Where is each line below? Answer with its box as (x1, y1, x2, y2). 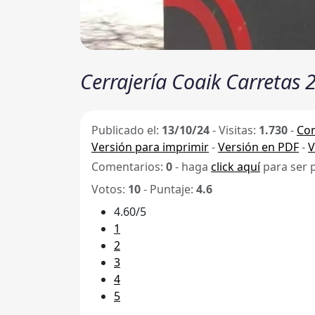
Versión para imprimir (91, 139, 209, 155)
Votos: (91, 181, 128, 198)
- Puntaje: (141, 181, 196, 198)
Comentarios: (91, 159, 166, 175)
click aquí (211, 159, 260, 175)
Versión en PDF (218, 139, 299, 155)
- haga (172, 159, 211, 175)
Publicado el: (91, 122, 162, 139)
